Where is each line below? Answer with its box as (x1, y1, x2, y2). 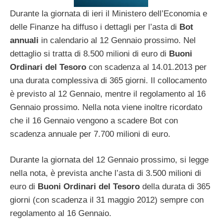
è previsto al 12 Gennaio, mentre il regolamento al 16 (10, 89, 206, 99)
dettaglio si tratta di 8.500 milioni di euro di (10, 49, 169, 58)
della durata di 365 (140, 182, 210, 192)
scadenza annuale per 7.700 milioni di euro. (10, 129, 170, 139)
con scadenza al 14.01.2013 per (86, 62, 207, 72)
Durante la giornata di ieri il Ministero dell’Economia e (10, 8, 207, 18)
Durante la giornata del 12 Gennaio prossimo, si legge (10, 155, 209, 165)
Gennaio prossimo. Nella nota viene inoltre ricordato (10, 102, 202, 112)
